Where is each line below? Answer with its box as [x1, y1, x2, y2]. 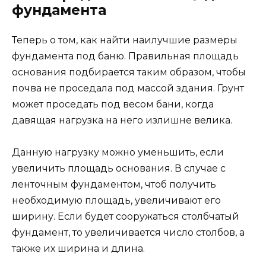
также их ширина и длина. [12, 243, 145, 255]
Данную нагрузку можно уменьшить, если [12, 147, 224, 159]
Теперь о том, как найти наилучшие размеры [12, 34, 237, 46]
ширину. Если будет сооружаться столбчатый [12, 211, 239, 223]
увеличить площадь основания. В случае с [12, 163, 226, 175]
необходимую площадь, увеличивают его [12, 195, 221, 207]
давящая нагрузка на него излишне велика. [12, 115, 232, 126]
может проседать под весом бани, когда [12, 99, 214, 110]
